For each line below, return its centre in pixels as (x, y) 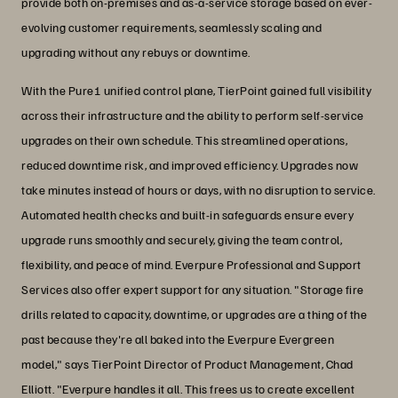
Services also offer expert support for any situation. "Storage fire (193, 289)
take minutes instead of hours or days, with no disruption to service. (199, 189)
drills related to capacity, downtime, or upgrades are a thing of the (194, 314)
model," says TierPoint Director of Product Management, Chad (187, 363)
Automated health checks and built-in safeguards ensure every (187, 214)
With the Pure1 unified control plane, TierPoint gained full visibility (196, 90)
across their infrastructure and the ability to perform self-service (193, 115)
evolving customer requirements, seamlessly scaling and (171, 27)
